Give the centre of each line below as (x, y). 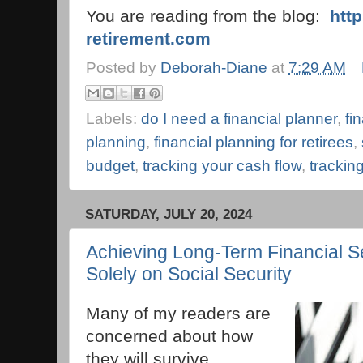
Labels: (113, 119)
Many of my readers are (178, 314)
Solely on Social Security (189, 273)
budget (110, 166)
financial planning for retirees (254, 143)
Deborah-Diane (214, 68)
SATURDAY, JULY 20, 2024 (169, 215)
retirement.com (148, 38)
